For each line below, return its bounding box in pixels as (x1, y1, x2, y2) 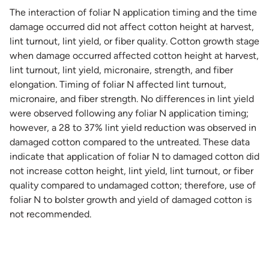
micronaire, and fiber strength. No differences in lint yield (10, 92, 254, 104)
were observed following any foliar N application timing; (10, 107, 249, 119)
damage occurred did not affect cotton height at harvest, (10, 20, 254, 32)
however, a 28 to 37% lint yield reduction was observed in (10, 121, 256, 133)
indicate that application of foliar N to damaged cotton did (10, 150, 259, 162)
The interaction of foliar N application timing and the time (10, 6, 257, 18)
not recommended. (10, 208, 91, 220)
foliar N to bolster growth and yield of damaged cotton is (10, 193, 252, 205)
